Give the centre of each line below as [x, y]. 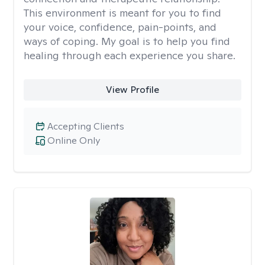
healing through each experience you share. [130, 55]
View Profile [132, 90]
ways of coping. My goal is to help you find [127, 41]
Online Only [74, 140]
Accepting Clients [86, 126]
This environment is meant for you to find [122, 13]
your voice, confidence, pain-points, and [120, 27]
